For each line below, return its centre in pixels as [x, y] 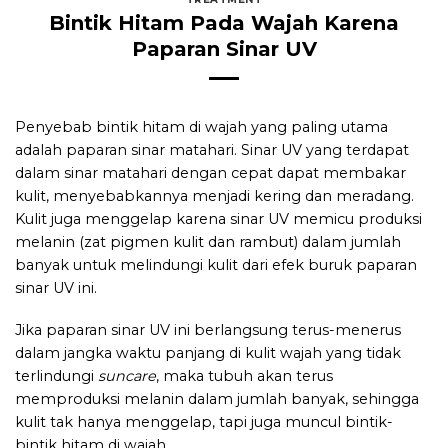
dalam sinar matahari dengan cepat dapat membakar [210, 172]
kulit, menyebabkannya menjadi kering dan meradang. [214, 195]
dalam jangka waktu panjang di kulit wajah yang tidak [208, 352]
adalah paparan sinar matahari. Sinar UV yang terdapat [212, 149]
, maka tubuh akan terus [244, 375]
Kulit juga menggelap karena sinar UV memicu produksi [218, 218]
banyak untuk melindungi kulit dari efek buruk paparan [216, 264]
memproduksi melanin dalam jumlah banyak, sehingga [217, 398]
